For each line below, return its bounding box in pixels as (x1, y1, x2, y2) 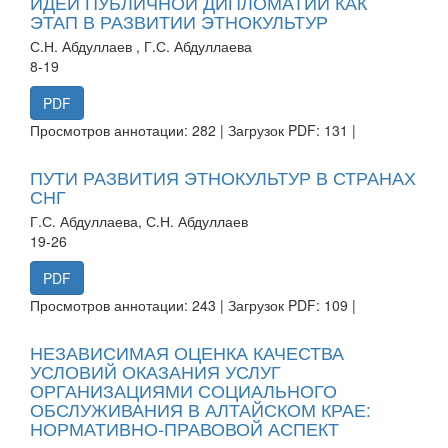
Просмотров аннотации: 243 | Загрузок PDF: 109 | (30, 294, 356, 315)
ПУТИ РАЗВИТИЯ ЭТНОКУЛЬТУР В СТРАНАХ (30, 163, 416, 190)
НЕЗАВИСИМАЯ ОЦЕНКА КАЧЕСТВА (30, 338, 344, 365)
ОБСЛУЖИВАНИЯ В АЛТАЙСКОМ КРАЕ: (30, 395, 371, 422)
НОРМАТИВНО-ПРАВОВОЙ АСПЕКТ (30, 414, 339, 441)
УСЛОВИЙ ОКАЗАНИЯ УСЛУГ (30, 357, 281, 384)
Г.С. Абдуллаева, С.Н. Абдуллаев (30, 210, 248, 231)
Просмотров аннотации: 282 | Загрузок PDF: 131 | (30, 119, 356, 140)
